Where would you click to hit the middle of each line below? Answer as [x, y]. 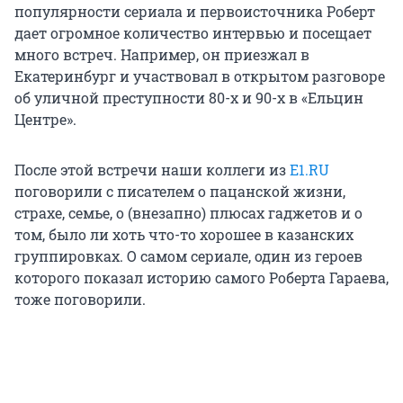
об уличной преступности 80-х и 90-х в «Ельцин [189, 98]
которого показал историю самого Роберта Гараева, [201, 278]
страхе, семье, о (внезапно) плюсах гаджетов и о [188, 213]
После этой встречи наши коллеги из [152, 170]
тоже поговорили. [80, 300]
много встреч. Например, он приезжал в [162, 55]
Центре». [45, 120]
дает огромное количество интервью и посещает [193, 33]
